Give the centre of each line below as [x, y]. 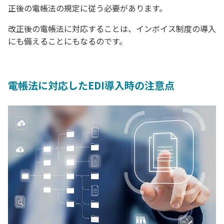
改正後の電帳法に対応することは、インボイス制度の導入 [112, 28]
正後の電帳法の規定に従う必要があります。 [87, 8]
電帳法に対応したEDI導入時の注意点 [91, 85]
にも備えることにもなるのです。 [67, 41]
